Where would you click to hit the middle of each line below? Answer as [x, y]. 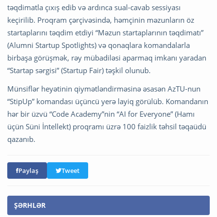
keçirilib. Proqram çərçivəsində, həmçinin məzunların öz [101, 20]
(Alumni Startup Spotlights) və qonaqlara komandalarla [99, 45]
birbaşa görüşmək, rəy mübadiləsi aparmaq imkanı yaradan [107, 57]
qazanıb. [21, 139]
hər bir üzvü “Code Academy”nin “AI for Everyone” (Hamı [101, 114]
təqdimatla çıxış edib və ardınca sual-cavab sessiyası [94, 7]
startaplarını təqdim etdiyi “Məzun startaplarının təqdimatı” [105, 32]
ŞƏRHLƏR [30, 205]
